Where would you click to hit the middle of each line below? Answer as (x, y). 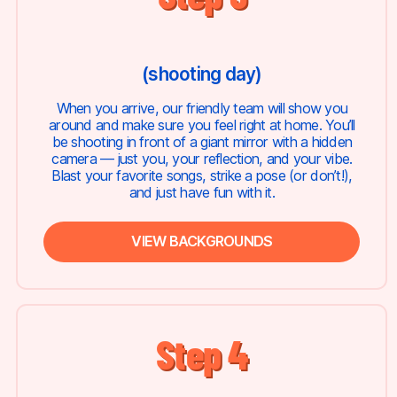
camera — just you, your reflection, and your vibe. (202, 158)
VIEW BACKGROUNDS (202, 241)
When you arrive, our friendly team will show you (202, 108)
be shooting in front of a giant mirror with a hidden (202, 141)
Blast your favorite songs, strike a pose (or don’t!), (202, 175)
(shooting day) (202, 74)
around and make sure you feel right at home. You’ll (202, 125)
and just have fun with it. (202, 192)
